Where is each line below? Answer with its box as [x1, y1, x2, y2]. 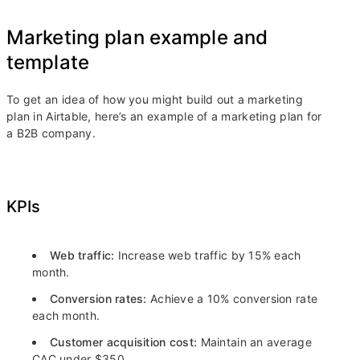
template [6, 51, 89, 75]
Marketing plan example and [6, 26, 268, 50]
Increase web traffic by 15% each [117, 248, 301, 263]
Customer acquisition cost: [50, 335, 201, 350]
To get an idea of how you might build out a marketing [6, 92, 303, 107]
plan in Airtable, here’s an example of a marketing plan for [6, 109, 322, 124]
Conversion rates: [50, 292, 151, 306]
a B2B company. [6, 126, 96, 141]
